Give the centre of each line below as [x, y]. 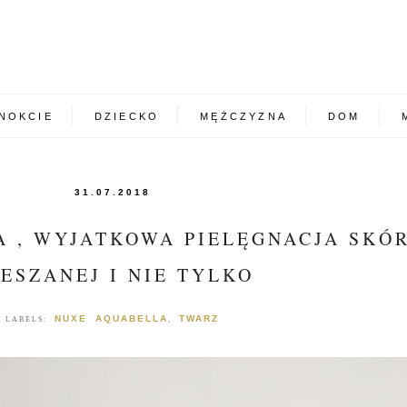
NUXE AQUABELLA [111, 319]
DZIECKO [127, 116]
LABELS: [30, 320]
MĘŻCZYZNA [244, 116]
